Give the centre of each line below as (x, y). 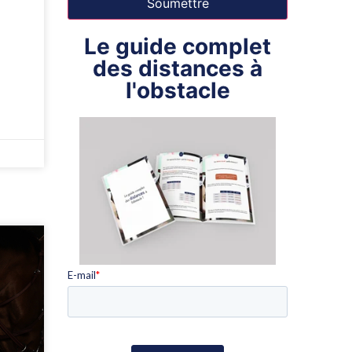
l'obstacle (178, 91)
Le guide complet (178, 47)
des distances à (178, 69)
